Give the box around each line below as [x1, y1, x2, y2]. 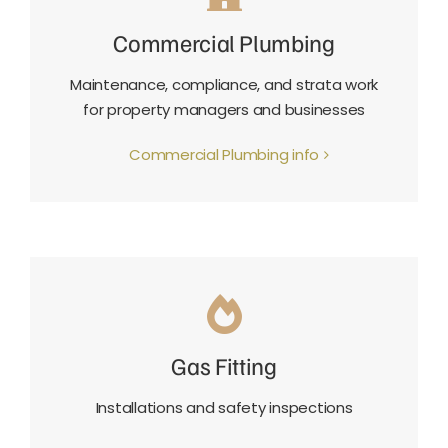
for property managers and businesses [83, 99, 365, 121]
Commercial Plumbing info [129, 144, 319, 166]
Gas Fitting [171, 350, 277, 381]
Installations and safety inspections [95, 397, 353, 419]
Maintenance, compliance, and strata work [70, 74, 378, 96]
